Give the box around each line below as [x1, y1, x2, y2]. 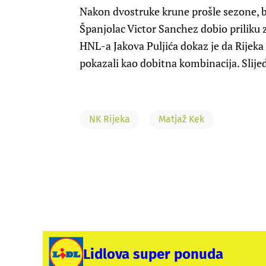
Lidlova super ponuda [83, 246, 223, 263]
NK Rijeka [89, 113, 130, 125]
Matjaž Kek [159, 113, 204, 125]
